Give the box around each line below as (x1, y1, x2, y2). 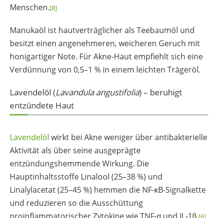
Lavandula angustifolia (55, 87, 139, 98)
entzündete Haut (10, 100, 74, 111)
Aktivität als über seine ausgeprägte (10, 145, 141, 156)
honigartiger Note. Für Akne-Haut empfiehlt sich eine (10, 51, 203, 62)
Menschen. (10, 1, 50, 13)
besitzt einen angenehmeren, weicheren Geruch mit (10, 37, 200, 49)
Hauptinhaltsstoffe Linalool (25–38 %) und (10, 171, 163, 182)
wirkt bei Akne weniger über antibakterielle (49, 132, 207, 143)
